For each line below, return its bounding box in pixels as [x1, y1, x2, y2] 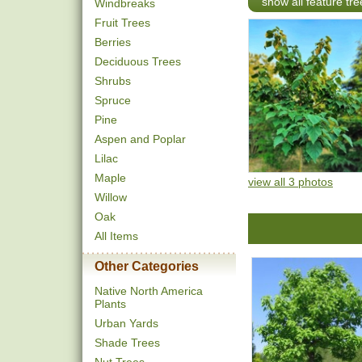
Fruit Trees [95, 16, 150, 29]
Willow [95, 191, 127, 204]
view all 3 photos [248, 175, 333, 188]
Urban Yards [95, 317, 158, 330]
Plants [95, 297, 126, 310]
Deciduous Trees [95, 55, 181, 68]
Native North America [95, 284, 203, 297]
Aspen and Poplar [95, 133, 186, 145]
